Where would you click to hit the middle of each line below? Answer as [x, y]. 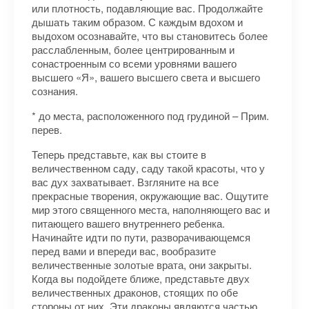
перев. [47, 129]
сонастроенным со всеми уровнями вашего [134, 63]
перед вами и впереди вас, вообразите [124, 251]
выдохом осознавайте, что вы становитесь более [150, 36]
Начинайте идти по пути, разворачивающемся [141, 237]
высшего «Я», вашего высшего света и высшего [146, 77]
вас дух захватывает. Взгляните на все [125, 182]
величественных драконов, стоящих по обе [135, 292]
